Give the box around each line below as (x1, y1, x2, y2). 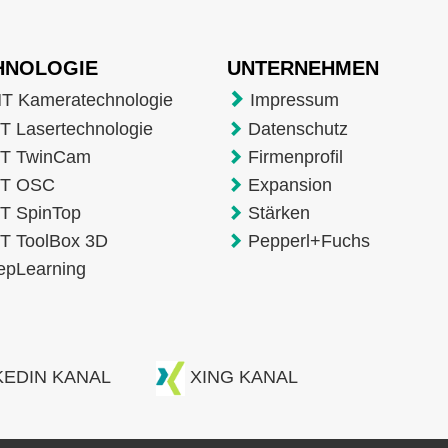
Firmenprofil (247, 146, 343, 167)
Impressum (249, 89, 339, 110)
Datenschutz (247, 118, 348, 139)
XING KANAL (190, 367, 298, 388)
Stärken (247, 202, 310, 223)
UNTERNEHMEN (226, 56, 385, 79)
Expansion (247, 174, 332, 195)
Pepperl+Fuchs (247, 230, 370, 251)
